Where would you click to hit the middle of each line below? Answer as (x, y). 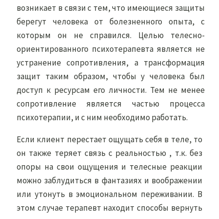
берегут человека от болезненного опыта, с (111, 22)
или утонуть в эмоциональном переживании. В (109, 194)
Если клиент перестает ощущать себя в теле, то (109, 139)
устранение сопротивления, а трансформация (111, 63)
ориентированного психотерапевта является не (111, 49)
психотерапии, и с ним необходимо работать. (102, 117)
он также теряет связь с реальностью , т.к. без (109, 153)
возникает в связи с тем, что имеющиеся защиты (111, 8)
